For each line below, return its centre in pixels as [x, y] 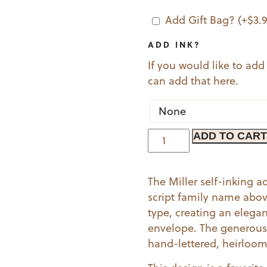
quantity [168, 151]
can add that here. [193, 81]
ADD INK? [175, 44]
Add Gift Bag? [202, 20]
